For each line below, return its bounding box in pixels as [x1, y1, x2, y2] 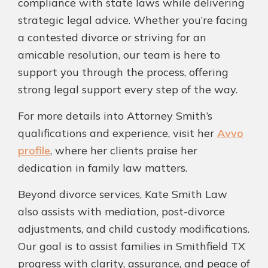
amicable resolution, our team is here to [18, 48, 220, 62]
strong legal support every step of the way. [18, 83, 237, 97]
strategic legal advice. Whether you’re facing [18, 13, 248, 28]
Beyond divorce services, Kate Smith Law [18, 187, 227, 202]
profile [18, 144, 50, 158]
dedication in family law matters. [18, 161, 187, 175]
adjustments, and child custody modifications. [18, 222, 249, 236]
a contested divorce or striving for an [18, 31, 206, 45]
